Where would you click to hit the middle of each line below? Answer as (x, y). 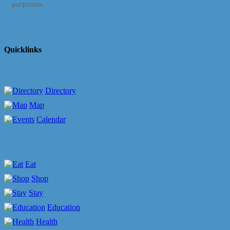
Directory (61, 90)
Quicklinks (23, 49)
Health (47, 222)
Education (64, 207)
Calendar (51, 119)
